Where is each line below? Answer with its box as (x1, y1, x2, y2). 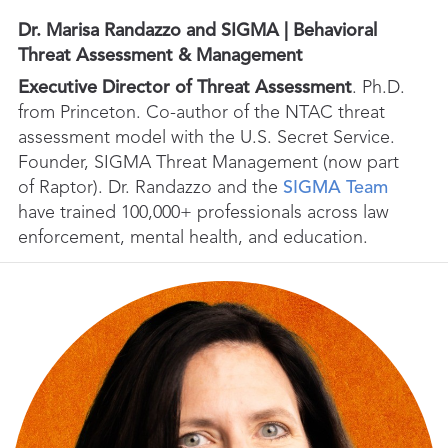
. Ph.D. (352, 79, 405, 98)
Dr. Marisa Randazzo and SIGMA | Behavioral (18, 22, 377, 41)
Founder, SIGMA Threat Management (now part (18, 154, 399, 173)
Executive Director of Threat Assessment (18, 79, 352, 98)
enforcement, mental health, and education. (18, 229, 368, 248)
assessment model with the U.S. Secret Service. (18, 129, 395, 148)
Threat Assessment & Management (18, 47, 303, 66)
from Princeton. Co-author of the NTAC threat (18, 104, 385, 123)
